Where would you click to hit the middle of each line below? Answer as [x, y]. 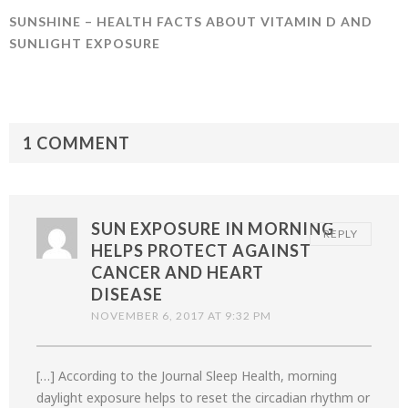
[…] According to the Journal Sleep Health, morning [187, 376]
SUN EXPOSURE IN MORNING [213, 229]
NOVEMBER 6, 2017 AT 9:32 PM [181, 316]
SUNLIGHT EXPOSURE [85, 43]
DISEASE [127, 294]
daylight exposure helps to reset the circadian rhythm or [203, 398]
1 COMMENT [76, 143]
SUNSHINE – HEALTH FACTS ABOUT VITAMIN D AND [191, 21]
